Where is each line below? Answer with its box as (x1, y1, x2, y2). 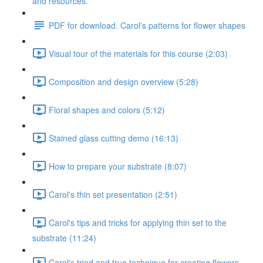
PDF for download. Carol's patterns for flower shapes (49, 19, 245, 31)
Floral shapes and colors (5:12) (49, 103, 165, 116)
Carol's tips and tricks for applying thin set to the (49, 216, 227, 228)
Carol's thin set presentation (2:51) (49, 188, 177, 200)
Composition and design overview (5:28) (49, 75, 198, 87)
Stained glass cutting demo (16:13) (49, 131, 178, 144)
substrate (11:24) (32, 232, 96, 244)
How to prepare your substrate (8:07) (49, 160, 187, 172)
